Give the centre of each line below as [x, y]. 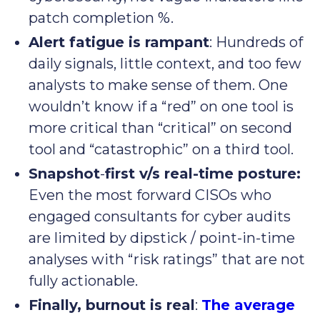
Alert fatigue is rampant [119, 42]
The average [248, 305]
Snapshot [64, 174]
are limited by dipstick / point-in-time [162, 238]
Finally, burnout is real [112, 305]
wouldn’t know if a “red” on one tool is [161, 107]
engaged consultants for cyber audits [160, 217]
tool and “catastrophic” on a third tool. [161, 150]
